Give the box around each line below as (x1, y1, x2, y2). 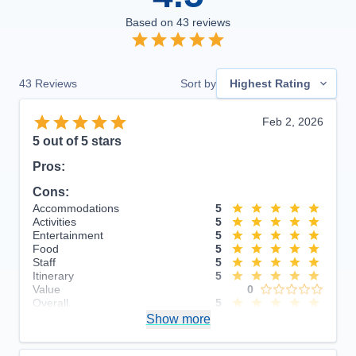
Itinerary (33, 269, 74, 282)
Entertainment (33, 228, 103, 242)
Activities (33, 215, 76, 228)
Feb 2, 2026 (262, 114, 323, 128)
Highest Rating (230, 77, 311, 90)
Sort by (180, 76, 216, 90)
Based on (126, 16, 176, 29)
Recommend (33, 311, 97, 324)
